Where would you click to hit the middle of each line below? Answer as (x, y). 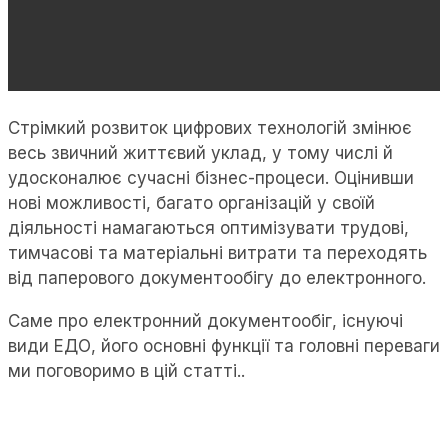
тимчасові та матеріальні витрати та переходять (217, 253)
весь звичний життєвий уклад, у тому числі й (200, 153)
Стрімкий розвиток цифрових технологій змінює (210, 128)
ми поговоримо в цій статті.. (126, 371)
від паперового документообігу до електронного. (217, 278)
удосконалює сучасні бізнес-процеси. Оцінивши (211, 178)
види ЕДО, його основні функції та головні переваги (224, 346)
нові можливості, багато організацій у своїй (191, 203)
